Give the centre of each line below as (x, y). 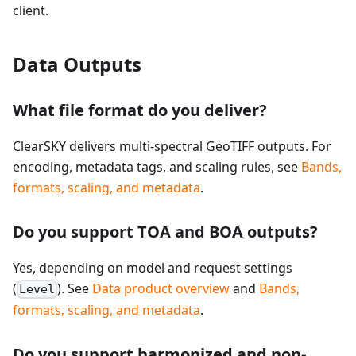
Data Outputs (77, 64)
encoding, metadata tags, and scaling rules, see (157, 167)
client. (31, 10)
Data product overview (161, 288)
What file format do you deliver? (140, 110)
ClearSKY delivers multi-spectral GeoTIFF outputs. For (172, 146)
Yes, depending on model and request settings (153, 268)
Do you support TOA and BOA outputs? (165, 232)
